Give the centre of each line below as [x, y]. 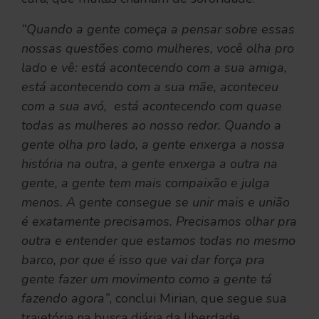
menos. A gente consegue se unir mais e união [156, 202]
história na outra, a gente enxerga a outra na [150, 163]
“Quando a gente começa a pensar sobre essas [158, 29]
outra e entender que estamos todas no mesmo [158, 240]
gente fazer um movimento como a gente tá [147, 279]
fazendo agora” [66, 298]
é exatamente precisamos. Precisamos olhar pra [159, 221]
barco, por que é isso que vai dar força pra [143, 260]
